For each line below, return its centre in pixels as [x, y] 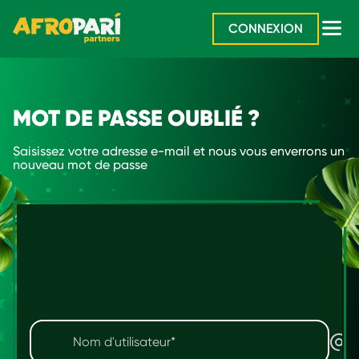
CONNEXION [266, 29]
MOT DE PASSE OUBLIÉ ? [136, 118]
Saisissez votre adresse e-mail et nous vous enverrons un [179, 151]
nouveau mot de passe [80, 165]
